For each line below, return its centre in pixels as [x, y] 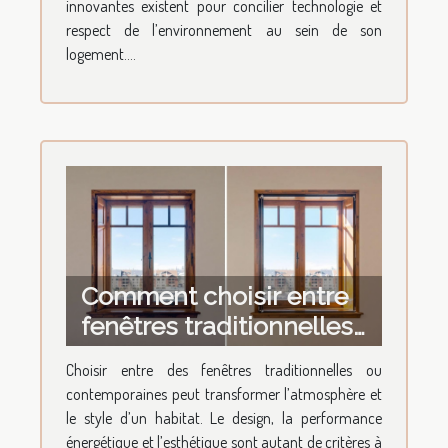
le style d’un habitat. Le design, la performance [224, 418]
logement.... [101, 53]
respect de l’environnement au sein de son [224, 29]
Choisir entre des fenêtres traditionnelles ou [224, 370]
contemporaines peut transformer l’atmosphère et [224, 394]
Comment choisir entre [214, 296]
